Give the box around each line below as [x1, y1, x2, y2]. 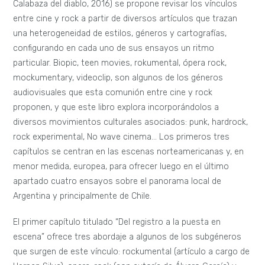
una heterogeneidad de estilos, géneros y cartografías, [13, 28, 227, 39]
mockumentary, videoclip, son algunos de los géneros [13, 73, 224, 83]
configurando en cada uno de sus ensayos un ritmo [13, 43, 215, 54]
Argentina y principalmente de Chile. [13, 191, 152, 202]
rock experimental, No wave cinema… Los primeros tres [13, 132, 230, 143]
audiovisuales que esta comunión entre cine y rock [13, 88, 213, 98]
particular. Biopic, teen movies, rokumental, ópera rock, [13, 58, 227, 69]
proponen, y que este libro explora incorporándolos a [13, 102, 219, 113]
